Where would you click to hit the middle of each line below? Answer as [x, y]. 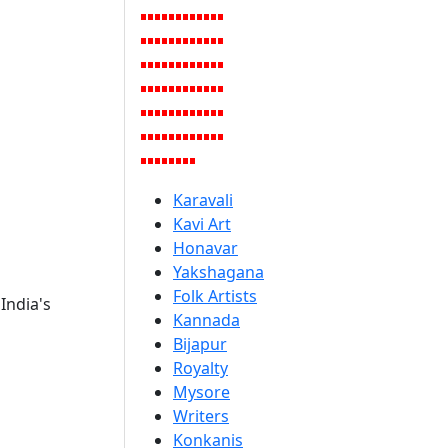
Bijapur [200, 344]
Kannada [206, 320]
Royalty [200, 368]
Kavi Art [202, 224]
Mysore [201, 392]
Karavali [203, 200]
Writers [201, 416]
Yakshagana [218, 272]
